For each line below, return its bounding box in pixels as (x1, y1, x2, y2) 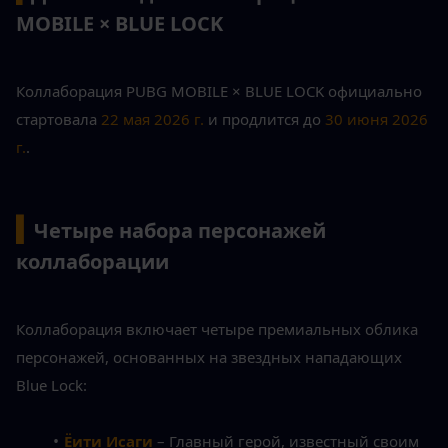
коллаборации (16, 248, 169, 276)
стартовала (16, 109, 101, 130)
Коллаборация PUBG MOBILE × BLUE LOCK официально (16, 81, 422, 102)
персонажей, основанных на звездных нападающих (16, 347, 402, 368)
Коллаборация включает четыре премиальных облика (16, 319, 418, 340)
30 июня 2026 (325, 109, 428, 130)
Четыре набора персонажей (34, 217, 326, 245)
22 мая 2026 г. (101, 109, 204, 130)
